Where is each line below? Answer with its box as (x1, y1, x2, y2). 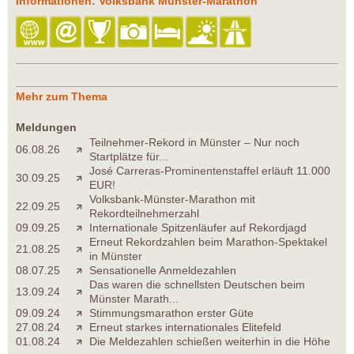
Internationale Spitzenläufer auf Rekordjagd (89, 220, 307, 234)
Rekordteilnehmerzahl (89, 206, 199, 220)
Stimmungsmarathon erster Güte (89, 306, 254, 319)
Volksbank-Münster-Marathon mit (89, 192, 255, 205)
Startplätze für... (89, 149, 168, 163)
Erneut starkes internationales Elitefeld (89, 320, 281, 333)
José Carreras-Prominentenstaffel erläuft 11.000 (89, 164, 330, 177)
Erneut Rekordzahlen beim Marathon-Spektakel (89, 235, 327, 248)
